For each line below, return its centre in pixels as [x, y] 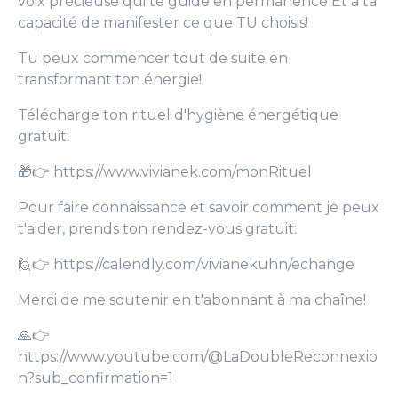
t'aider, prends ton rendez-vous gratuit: [157, 229]
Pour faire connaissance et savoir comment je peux [199, 207]
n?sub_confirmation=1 [96, 378]
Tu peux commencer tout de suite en [153, 58]
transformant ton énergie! [110, 80]
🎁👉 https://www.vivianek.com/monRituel [165, 172]
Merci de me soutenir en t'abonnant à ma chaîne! [192, 300]
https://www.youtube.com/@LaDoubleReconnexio [198, 357]
